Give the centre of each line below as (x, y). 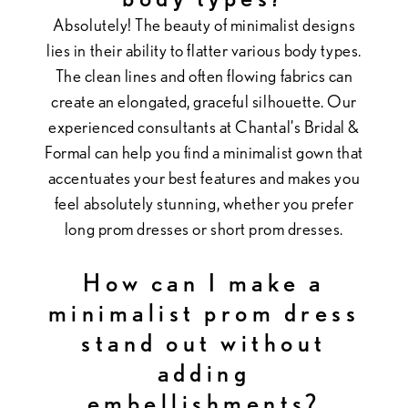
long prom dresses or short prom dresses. (204, 229)
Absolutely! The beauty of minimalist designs (204, 25)
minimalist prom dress (204, 312)
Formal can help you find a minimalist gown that (204, 152)
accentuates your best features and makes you (204, 178)
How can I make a (204, 282)
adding (204, 372)
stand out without (204, 342)
